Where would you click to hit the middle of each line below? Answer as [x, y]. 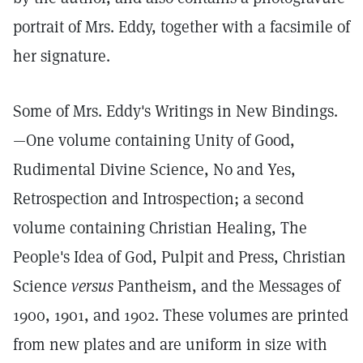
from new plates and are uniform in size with [170, 344]
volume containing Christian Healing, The [160, 228]
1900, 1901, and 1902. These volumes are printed [181, 315]
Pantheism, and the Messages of [227, 286]
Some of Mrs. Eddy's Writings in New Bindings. [175, 111]
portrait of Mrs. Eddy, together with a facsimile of [181, 27]
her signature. [62, 56]
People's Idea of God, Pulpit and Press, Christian [179, 257]
